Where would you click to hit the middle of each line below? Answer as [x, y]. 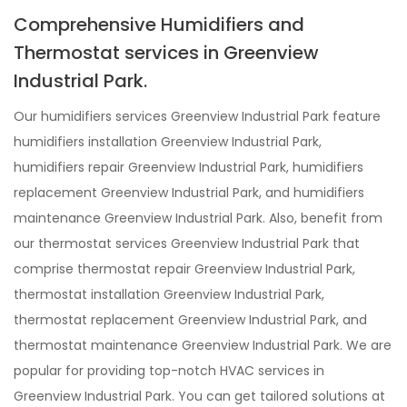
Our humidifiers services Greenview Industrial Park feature [197, 116]
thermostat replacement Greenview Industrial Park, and [190, 319]
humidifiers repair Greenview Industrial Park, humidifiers [189, 167]
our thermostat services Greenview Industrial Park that [187, 243]
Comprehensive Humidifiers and [159, 24]
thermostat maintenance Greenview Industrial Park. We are [203, 345]
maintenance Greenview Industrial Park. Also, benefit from [198, 218]
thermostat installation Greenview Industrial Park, [169, 294]
